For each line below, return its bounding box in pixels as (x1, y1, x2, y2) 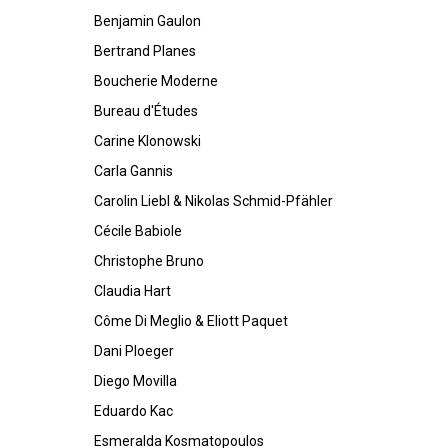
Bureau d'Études (94, 103, 198, 119)
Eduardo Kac (94, 403, 173, 419)
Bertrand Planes (94, 43, 196, 59)
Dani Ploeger (94, 343, 174, 359)
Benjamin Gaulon (94, 13, 201, 29)
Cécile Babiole (94, 223, 182, 239)
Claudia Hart (94, 283, 171, 299)
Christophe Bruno (94, 253, 204, 269)
